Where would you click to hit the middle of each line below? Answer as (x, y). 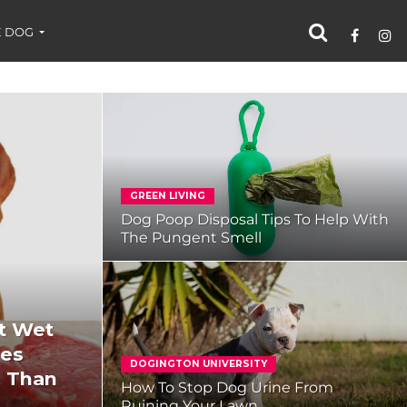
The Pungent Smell (191, 237)
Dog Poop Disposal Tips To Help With (254, 219)
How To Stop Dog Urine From (227, 387)
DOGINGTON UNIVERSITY (198, 364)
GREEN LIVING (167, 195)
